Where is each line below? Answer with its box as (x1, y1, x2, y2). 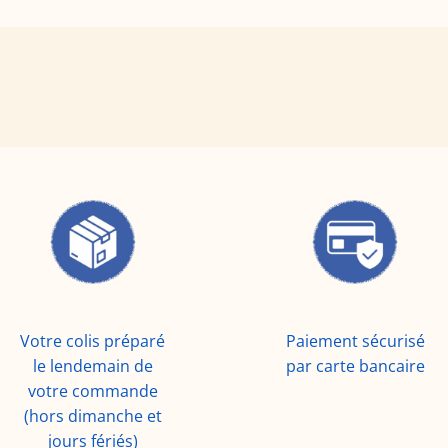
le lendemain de (32, 355, 153, 378)
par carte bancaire (285, 355, 425, 378)
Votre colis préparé (20, 330, 166, 353)
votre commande (27, 380, 158, 403)
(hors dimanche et (23, 405, 162, 428)
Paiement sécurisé (285, 330, 425, 353)
